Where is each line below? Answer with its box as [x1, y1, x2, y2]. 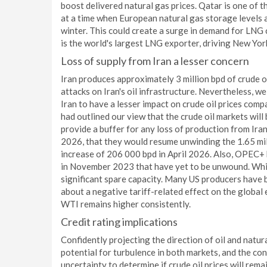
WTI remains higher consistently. [61, 198, 191, 209]
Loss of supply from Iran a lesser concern [61, 54, 249, 67]
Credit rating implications [61, 215, 178, 228]
